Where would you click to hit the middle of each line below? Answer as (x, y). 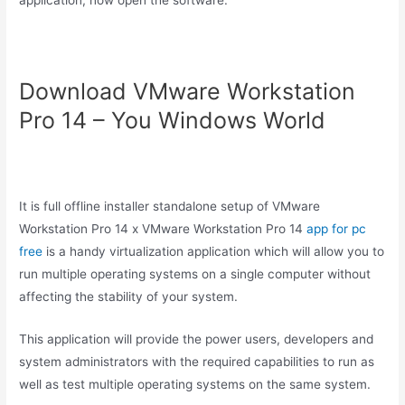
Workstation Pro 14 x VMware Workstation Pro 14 (163, 229)
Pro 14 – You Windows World (173, 121)
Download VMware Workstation (188, 92)
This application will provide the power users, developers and (197, 339)
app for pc (337, 229)
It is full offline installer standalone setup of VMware (170, 207)
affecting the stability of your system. (129, 297)
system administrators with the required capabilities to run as (197, 361)
